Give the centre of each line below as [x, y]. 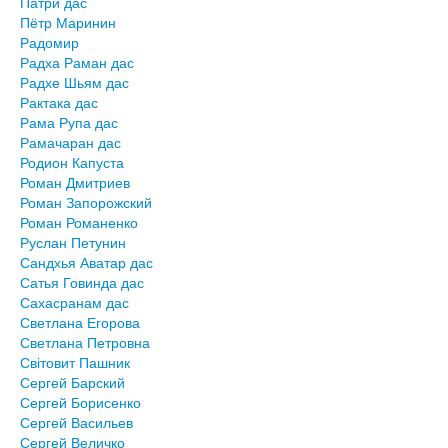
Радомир [49, 42]
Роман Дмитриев [75, 182]
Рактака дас [59, 102]
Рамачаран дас [70, 142]
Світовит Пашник [75, 362]
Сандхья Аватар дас [86, 262]
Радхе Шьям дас [74, 82]
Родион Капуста [72, 162]
